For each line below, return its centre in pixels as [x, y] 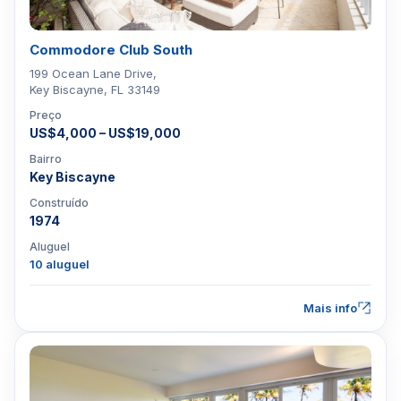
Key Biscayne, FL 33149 [95, 90]
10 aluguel [60, 264]
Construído [59, 203]
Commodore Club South [111, 50]
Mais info [330, 308]
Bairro [46, 159]
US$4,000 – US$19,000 [105, 133]
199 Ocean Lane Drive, [93, 73]
